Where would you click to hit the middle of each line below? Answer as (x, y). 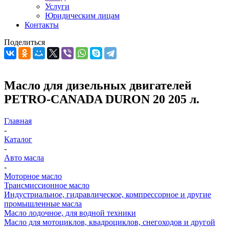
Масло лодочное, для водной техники (70, 213)
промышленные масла (43, 203)
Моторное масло (33, 176)
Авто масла (24, 157)
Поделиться (25, 42)
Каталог (18, 139)
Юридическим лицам (82, 16)
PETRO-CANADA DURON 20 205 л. (102, 99)
